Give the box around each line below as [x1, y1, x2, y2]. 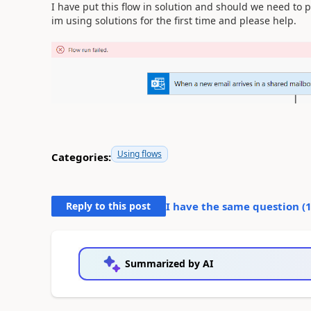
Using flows [117, 148, 162, 160]
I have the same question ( [165, 199, 305, 214]
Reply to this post [66, 199, 151, 213]
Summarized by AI [124, 257, 213, 271]
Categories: [51, 149, 111, 164]
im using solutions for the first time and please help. [51, 13, 296, 27]
